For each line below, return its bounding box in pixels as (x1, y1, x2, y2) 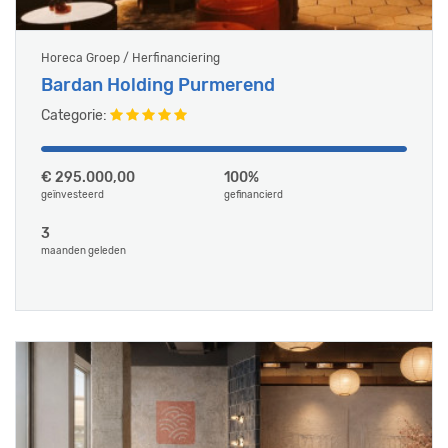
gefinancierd (224, 189, 283, 201)
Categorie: (41, 107, 110, 124)
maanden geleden (41, 245, 126, 257)
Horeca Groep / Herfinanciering (41, 51, 220, 65)
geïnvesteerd (41, 189, 104, 201)
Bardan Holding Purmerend (41, 74, 275, 96)
